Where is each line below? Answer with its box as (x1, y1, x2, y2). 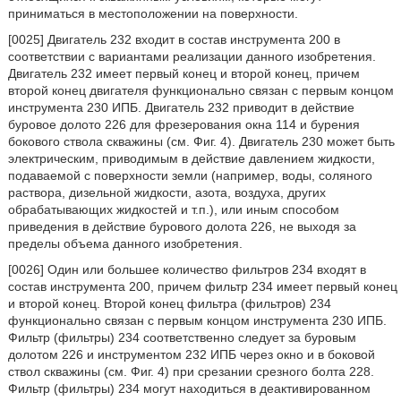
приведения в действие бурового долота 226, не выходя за (7, 219, 356, 234)
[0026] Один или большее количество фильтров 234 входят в (7, 262, 366, 277)
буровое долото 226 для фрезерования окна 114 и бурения (7, 117, 360, 132)
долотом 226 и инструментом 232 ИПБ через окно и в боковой (7, 347, 375, 362)
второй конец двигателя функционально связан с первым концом (7, 83, 394, 98)
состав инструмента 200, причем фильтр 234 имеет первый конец (7, 279, 397, 294)
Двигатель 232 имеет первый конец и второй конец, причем (7, 66, 360, 81)
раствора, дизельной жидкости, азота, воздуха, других (7, 185, 326, 200)
